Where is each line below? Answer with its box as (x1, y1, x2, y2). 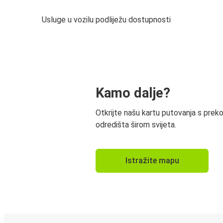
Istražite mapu (125, 155, 179, 165)
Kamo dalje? (96, 85, 170, 101)
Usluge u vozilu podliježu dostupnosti (42, 15, 171, 25)
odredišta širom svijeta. (96, 119, 176, 129)
